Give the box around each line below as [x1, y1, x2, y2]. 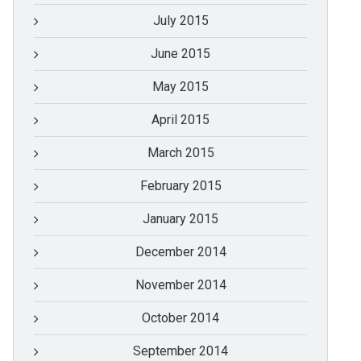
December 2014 [135, 244, 226, 260]
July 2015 [152, 13, 209, 29]
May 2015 [152, 79, 209, 95]
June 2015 [151, 46, 210, 62]
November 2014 [135, 277, 226, 293]
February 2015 [139, 178, 222, 194]
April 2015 [151, 112, 210, 128]
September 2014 [133, 343, 228, 359]
